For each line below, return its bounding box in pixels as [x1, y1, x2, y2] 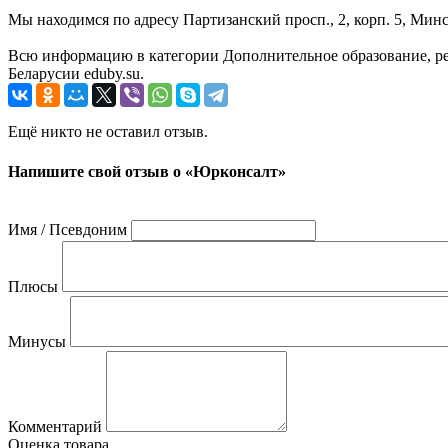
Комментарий [8, 417, 102, 435]
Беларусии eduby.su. [8, 65, 144, 83]
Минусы [8, 332, 66, 350]
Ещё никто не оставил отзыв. [8, 123, 208, 141]
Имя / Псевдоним [8, 220, 127, 238]
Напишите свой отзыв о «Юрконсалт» [8, 162, 286, 180]
